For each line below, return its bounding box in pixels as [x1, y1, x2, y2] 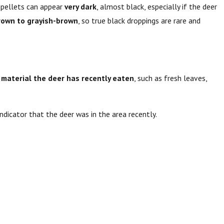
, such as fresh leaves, [133, 73, 207, 83]
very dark [64, 1, 96, 12]
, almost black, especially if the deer [96, 1, 217, 12]
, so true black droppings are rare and [77, 15, 200, 26]
